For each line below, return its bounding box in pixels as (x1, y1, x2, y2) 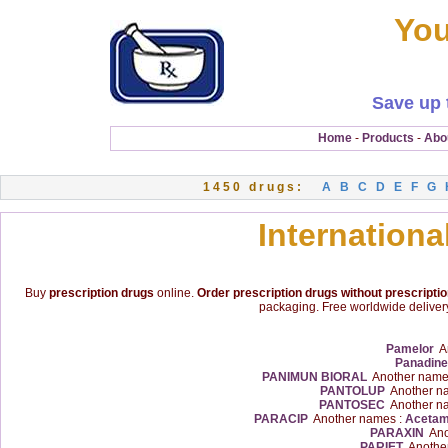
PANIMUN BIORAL (261, 370, 367, 384)
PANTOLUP (319, 384, 385, 398)
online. (154, 286, 197, 300)
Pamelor (385, 342, 434, 356)
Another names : (308, 412, 405, 426)
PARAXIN (369, 426, 424, 440)
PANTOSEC (319, 398, 385, 412)
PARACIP (254, 412, 308, 426)
